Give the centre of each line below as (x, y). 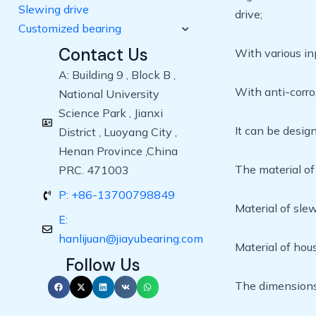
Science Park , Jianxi (110, 113)
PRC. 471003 (93, 170)
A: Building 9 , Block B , (117, 75)
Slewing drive (54, 9)
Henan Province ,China (118, 151)
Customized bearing (70, 28)
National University (109, 94)
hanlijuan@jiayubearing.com (130, 238)
